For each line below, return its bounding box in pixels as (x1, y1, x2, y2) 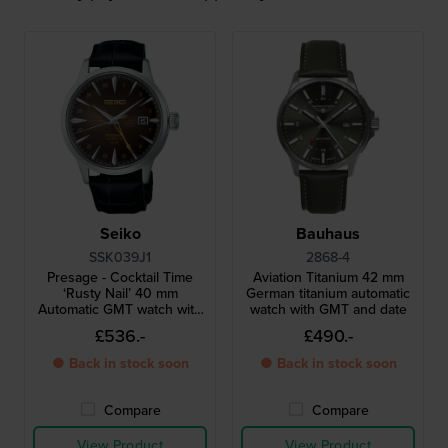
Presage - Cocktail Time (47, 267, 193, 288)
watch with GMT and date (249, 299, 407, 320)
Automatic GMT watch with (38, 299, 202, 320)
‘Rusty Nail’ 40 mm (62, 283, 178, 304)
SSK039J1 (89, 247, 151, 268)
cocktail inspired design (47, 315, 193, 336)
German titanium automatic (246, 283, 410, 304)
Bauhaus (296, 222, 360, 245)
